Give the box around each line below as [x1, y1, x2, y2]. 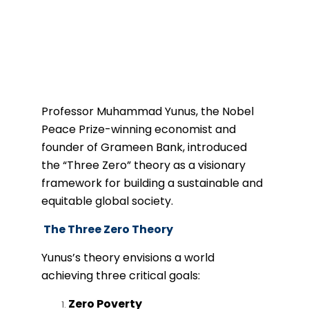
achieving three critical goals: [41, 268, 200, 283]
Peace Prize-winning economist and [41, 121, 236, 137]
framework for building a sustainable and [41, 175, 263, 191]
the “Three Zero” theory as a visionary [41, 157, 246, 173]
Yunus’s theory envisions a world [41, 250, 215, 266]
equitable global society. [41, 193, 173, 209]
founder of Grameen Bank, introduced [41, 139, 247, 155]
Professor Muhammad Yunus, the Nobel [41, 103, 254, 119]
